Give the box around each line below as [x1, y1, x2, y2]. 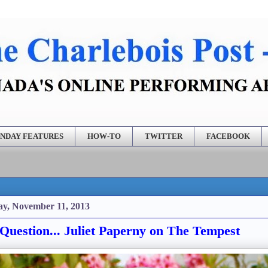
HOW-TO [87, 131, 121, 141]
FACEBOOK [206, 131, 250, 141]
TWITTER [144, 131, 182, 141]
